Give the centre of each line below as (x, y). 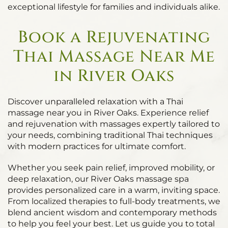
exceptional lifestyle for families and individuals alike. (114, 7)
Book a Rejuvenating (114, 37)
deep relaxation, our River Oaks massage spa (98, 179)
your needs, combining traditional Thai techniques (110, 135)
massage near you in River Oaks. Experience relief (108, 113)
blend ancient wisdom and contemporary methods (112, 212)
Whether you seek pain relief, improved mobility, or (111, 168)
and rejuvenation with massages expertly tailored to (114, 124)
